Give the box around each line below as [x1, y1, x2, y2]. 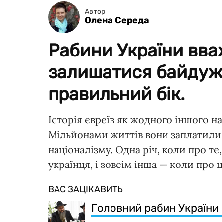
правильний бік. [48, 83, 185, 105]
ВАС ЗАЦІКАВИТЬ [48, 183, 123, 195]
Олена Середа [85, 15, 149, 26]
